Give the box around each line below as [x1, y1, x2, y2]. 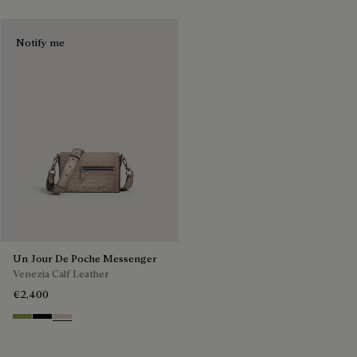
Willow [12, 314, 49, 329]
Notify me [16, 36, 65, 49]
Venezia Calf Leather [13, 267, 109, 280]
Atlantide [32, 314, 81, 329]
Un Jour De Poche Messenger [13, 252, 157, 265]
